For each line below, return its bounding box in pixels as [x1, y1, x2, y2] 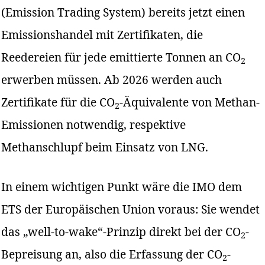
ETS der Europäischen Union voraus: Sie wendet [1, 201, 260, 217]
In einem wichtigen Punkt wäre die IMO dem [1, 178, 243, 195]
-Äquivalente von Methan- [119, 93, 260, 110]
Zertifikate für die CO [1, 93, 115, 110]
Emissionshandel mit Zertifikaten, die [1, 26, 203, 43]
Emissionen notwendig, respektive [1, 116, 186, 132]
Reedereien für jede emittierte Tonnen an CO [1, 49, 241, 65]
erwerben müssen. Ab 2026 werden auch [1, 71, 222, 88]
